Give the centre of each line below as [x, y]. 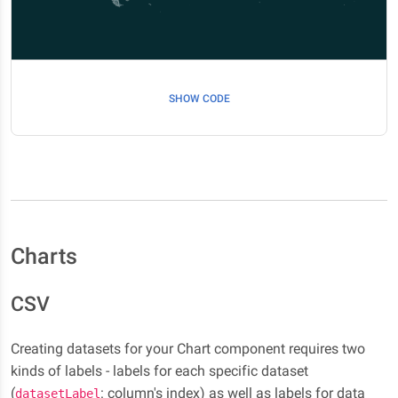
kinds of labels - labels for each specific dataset [159, 370]
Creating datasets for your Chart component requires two [188, 348]
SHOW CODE [199, 98]
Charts [44, 256]
